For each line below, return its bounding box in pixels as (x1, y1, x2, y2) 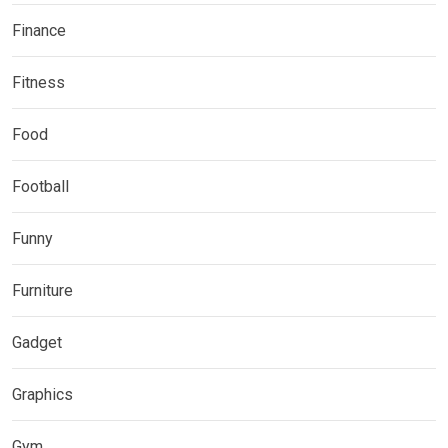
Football (12, 177, 69, 197)
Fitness (12, 73, 65, 93)
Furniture (12, 281, 73, 301)
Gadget (12, 333, 62, 353)
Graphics (12, 385, 73, 405)
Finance (12, 21, 66, 41)
